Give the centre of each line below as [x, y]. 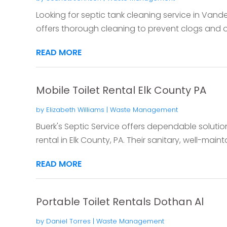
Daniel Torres [68, 221]
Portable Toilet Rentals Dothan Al [120, 201]
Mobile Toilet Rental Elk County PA [121, 90]
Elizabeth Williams [75, 109]
